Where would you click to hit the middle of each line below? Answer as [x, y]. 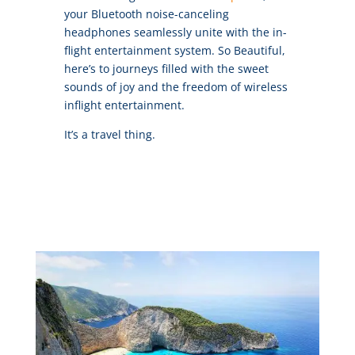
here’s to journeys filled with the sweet [166, 69]
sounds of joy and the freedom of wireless [176, 87]
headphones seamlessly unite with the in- [175, 32]
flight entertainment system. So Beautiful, [174, 51]
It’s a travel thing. [109, 135]
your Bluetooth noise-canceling [146, 14]
